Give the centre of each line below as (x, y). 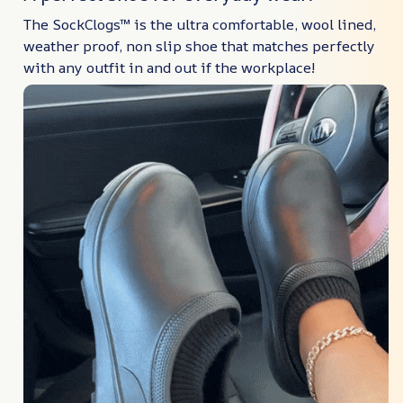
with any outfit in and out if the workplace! (169, 68)
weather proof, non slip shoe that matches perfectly (199, 46)
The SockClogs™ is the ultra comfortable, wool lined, (200, 25)
